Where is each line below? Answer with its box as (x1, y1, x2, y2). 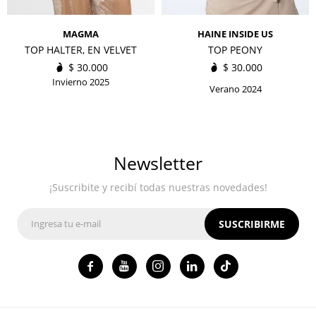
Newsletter (114, 150, 202, 175)
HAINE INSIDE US (197, 27, 273, 40)
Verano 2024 (209, 82, 262, 95)
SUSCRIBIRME (219, 217, 285, 231)
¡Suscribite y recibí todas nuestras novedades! (49, 180, 267, 194)
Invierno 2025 (52, 75, 109, 88)
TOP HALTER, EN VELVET (25, 42, 137, 56)
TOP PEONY (208, 42, 262, 56)
